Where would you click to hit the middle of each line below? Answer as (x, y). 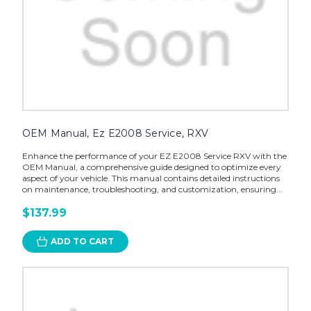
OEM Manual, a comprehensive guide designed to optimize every (151, 167)
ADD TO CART (82, 242)
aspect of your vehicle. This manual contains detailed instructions (151, 178)
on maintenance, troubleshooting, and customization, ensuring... (152, 190)
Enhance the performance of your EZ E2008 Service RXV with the (154, 156)
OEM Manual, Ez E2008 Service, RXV (115, 134)
